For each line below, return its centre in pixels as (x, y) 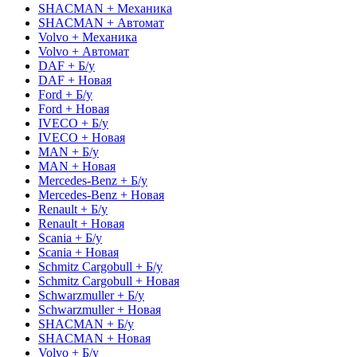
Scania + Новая (78, 252)
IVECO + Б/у (73, 123)
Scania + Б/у (70, 237)
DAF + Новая (75, 80)
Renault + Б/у (73, 209)
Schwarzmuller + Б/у (91, 295)
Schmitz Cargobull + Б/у (100, 266)
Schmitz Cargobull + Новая (109, 280)
